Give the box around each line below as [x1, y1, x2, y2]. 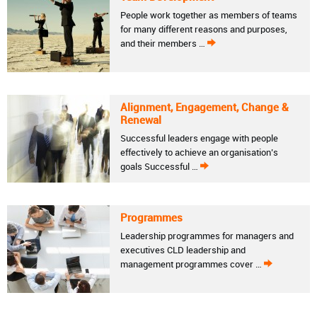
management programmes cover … [120, 260, 264, 270]
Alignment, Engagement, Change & [120, 103, 289, 114]
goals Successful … [120, 162, 200, 172]
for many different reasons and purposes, [120, 25, 287, 35]
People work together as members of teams [120, 11, 297, 21]
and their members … [120, 39, 207, 49]
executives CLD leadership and [120, 246, 246, 255]
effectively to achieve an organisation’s [120, 148, 278, 158]
